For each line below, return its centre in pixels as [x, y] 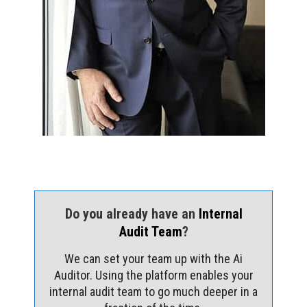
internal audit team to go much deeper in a [153, 291]
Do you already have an [132, 213]
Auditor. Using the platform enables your [153, 275]
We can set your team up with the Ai [153, 258]
